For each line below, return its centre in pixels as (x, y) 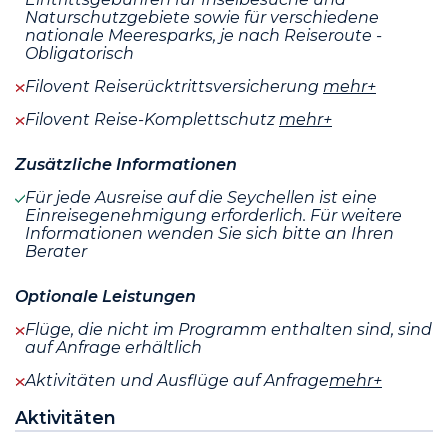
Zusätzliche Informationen (126, 164)
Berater (56, 251)
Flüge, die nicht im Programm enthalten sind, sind (228, 329)
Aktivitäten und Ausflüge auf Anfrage (177, 380)
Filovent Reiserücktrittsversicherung (174, 86)
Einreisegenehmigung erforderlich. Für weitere (213, 215)
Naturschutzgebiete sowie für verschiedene (202, 17)
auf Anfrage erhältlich (113, 347)
